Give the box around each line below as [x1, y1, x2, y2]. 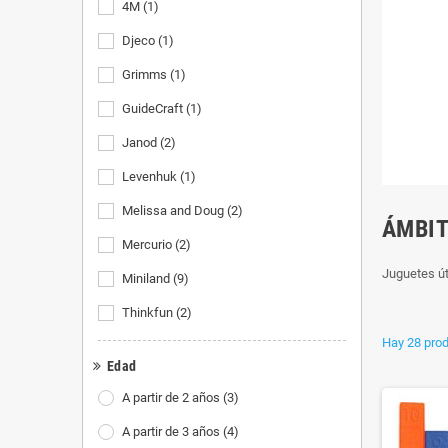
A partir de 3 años [122, 424, 220, 439]
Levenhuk [122, 169, 177, 184]
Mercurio [122, 237, 172, 252]
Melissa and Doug [122, 203, 224, 218]
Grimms [122, 67, 167, 82]
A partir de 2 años [122, 390, 220, 405]
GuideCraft [122, 101, 183, 116]
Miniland [122, 271, 170, 286]
